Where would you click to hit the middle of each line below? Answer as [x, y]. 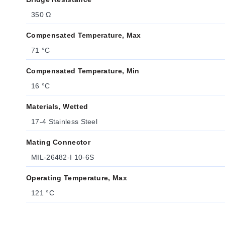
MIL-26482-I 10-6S [63, 157]
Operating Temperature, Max [77, 178]
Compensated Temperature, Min [83, 71]
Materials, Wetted [57, 106]
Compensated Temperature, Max [84, 35]
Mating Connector [58, 142]
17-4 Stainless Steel [64, 122]
